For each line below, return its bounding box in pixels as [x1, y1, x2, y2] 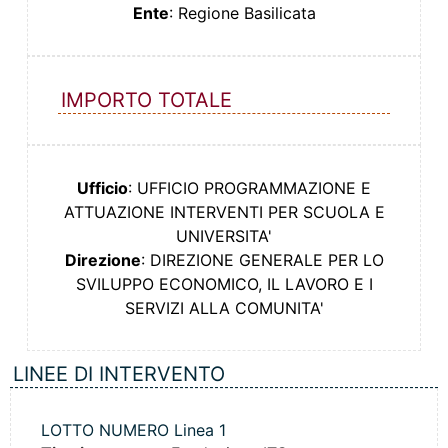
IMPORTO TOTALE [60, 88, 232, 113]
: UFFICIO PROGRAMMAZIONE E [128, 178, 371, 199]
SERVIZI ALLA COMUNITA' [124, 298, 324, 319]
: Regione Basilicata [168, 3, 316, 24]
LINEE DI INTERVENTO [13, 362, 225, 387]
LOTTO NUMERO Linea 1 [41, 420, 226, 441]
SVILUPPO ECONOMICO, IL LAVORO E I [75, 274, 373, 295]
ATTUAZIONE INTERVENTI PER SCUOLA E [63, 202, 385, 223]
